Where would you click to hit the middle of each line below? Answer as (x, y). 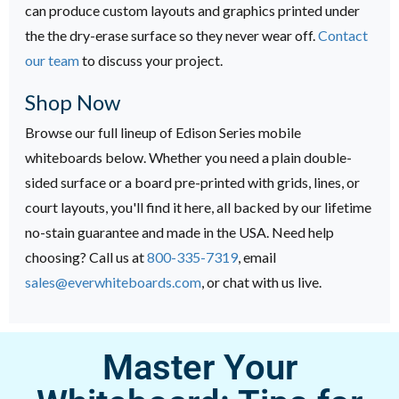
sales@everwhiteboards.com (113, 282)
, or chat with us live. (261, 282)
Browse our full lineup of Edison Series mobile (163, 133)
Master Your (199, 368)
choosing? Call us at (86, 257)
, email (257, 257)
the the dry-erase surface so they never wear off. (171, 35)
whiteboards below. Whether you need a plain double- (188, 158)
